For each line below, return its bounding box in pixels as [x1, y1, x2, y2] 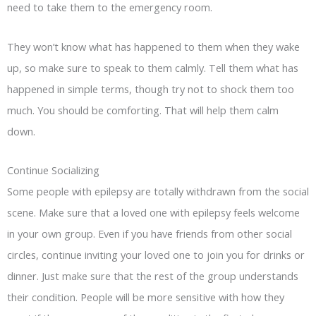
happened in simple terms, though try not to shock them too [7, 81, 294, 96]
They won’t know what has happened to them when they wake [7, 39, 300, 54]
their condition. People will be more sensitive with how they [7, 290, 284, 305]
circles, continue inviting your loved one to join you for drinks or [7, 248, 305, 262]
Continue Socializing [7, 163, 99, 178]
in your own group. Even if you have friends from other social [7, 226, 292, 241]
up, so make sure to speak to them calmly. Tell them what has [7, 60, 298, 75]
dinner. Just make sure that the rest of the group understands [7, 269, 298, 284]
